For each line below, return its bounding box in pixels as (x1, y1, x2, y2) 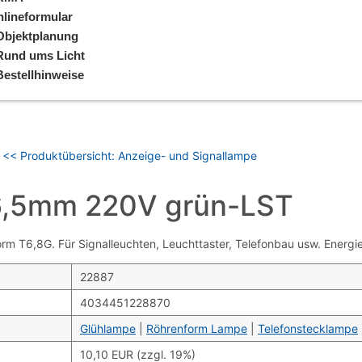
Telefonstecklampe (258, 322, 358, 336)
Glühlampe (80, 322, 136, 336)
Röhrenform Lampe (146, 322, 247, 336)
